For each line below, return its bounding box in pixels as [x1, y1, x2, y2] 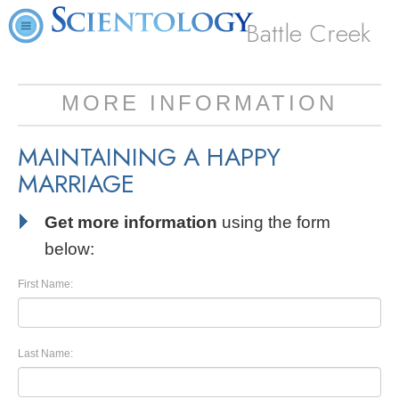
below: [45, 240, 94, 258]
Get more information [45, 213, 217, 232]
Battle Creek [246, 15, 371, 52]
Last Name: [18, 347, 73, 360]
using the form [217, 213, 330, 232]
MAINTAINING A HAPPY [18, 139, 281, 175]
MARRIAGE [18, 166, 134, 202]
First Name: [18, 278, 73, 290]
